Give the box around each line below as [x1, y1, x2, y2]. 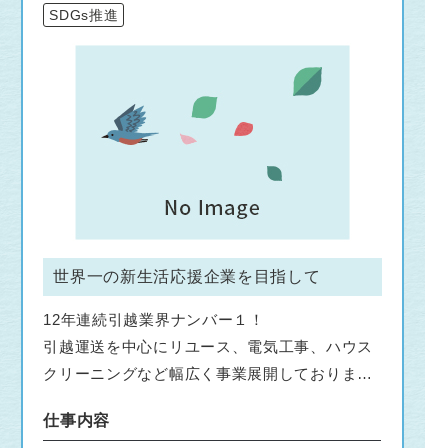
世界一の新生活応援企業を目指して [53, 267, 321, 285]
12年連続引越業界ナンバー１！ [43, 310, 265, 328]
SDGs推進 [49, 6, 119, 23]
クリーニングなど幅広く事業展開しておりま [43, 364, 358, 382]
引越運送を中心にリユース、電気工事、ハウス [43, 337, 373, 355]
